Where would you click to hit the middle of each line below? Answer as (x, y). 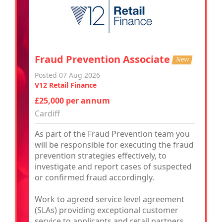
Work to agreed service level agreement (110, 199)
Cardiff (47, 113)
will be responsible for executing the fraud (114, 144)
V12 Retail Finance (66, 85)
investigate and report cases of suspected (113, 166)
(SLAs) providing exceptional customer (107, 210)
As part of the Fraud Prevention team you (112, 134)
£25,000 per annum (72, 100)
